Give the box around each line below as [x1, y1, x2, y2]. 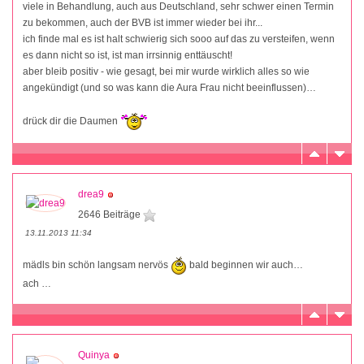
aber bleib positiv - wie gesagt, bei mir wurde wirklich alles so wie [23, 66, 310, 78]
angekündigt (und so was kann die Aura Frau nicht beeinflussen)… [23, 82, 316, 94]
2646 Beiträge [78, 209, 143, 221]
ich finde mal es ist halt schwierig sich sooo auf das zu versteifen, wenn [23, 33, 335, 45]
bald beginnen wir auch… [187, 259, 303, 271]
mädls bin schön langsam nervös [23, 259, 171, 271]
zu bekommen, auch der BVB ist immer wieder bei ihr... [23, 17, 262, 29]
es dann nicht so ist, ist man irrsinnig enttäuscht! [23, 50, 232, 62]
